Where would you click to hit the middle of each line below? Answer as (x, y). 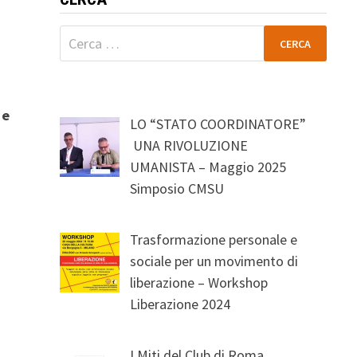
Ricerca (80, 35)
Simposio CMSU (179, 188)
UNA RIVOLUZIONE (189, 145)
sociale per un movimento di (214, 261)
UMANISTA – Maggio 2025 (208, 167)
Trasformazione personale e (214, 239)
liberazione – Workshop (199, 282)
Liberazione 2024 (180, 304)
